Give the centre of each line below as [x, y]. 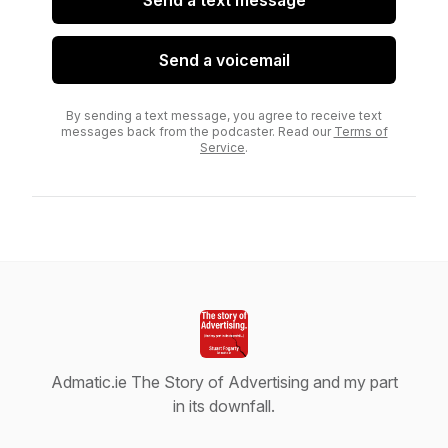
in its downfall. [224, 406]
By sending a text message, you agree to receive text [224, 115]
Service [222, 147]
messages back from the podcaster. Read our [197, 131]
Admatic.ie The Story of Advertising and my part [224, 382]
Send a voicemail [224, 60]
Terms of [360, 131]
